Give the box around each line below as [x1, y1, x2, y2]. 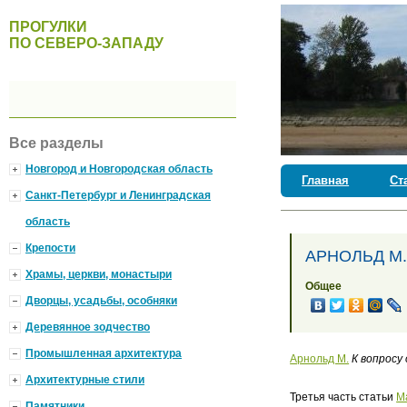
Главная [302, 174, 350, 187]
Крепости [25, 242, 75, 254]
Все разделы [9, 135, 104, 151]
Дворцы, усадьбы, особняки [25, 294, 177, 307]
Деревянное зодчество [25, 321, 150, 333]
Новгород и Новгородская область [25, 163, 213, 175]
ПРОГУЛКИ [9, 19, 87, 35]
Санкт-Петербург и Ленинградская [25, 189, 211, 202]
